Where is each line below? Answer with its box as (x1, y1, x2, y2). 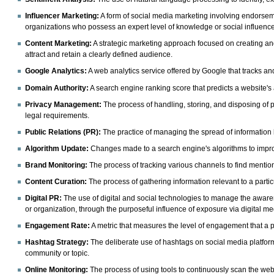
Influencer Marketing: (25, 12, 100, 21)
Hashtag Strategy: (25, 238, 89, 247)
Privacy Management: (25, 100, 102, 109)
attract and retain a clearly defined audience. (25, 50, 173, 59)
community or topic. (25, 249, 90, 258)
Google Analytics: (25, 67, 87, 76)
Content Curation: (25, 177, 87, 187)
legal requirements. (25, 111, 90, 120)
